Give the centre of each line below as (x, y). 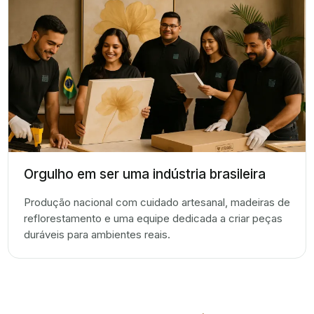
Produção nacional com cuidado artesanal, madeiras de (157, 203)
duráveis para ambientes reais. (97, 235)
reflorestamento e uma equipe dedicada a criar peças (153, 219)
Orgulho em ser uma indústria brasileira (145, 175)
